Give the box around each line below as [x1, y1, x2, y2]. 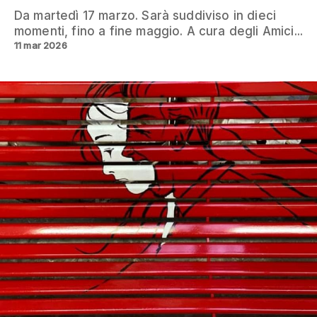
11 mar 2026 [14, 40, 67, 52]
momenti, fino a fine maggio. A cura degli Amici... [14, 24, 304, 39]
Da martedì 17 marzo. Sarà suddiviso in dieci [14, 8, 277, 23]
